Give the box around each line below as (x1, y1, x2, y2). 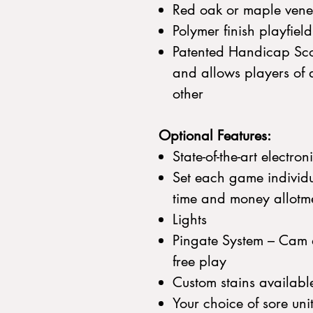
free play (173, 252, 226, 270)
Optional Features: (159, 126, 271, 145)
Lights (173, 210, 207, 228)
